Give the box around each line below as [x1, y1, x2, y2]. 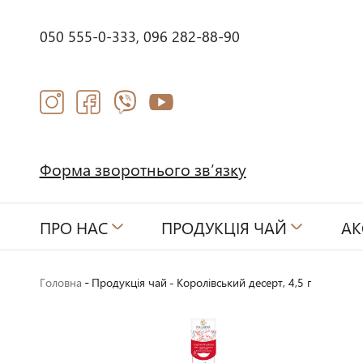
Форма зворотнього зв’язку [39, 157, 246, 180]
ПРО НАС [39, 215, 108, 238]
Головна [39, 275, 82, 290]
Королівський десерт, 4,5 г [176, 275, 311, 290]
